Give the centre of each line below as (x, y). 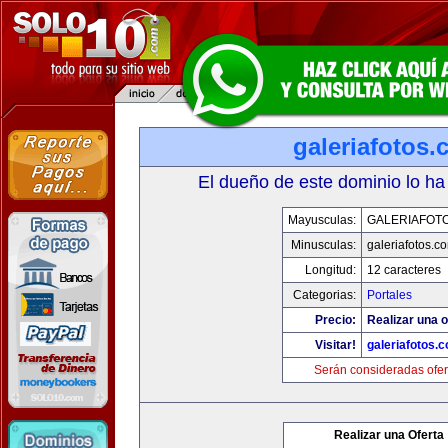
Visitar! (335, 345)
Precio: (335, 320)
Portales (389, 295)
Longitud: (330, 270)
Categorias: (324, 295)
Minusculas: (323, 245)
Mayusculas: (322, 220)
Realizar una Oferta (389, 435)
